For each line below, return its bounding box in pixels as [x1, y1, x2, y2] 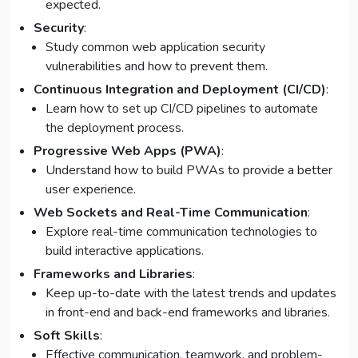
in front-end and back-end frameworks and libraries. [46, 304, 330, 322]
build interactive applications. [46, 242, 204, 261]
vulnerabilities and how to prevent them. [46, 58, 268, 76]
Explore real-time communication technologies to [46, 223, 317, 241]
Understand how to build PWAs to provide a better [46, 161, 332, 180]
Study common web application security [46, 38, 265, 57]
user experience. [46, 181, 136, 199]
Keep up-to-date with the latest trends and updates [46, 284, 336, 303]
